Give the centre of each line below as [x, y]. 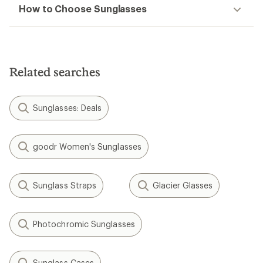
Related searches [55, 72]
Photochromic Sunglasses [84, 224]
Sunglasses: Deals [68, 108]
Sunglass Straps [65, 185]
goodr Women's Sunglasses [87, 146]
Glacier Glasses [183, 185]
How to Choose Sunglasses [83, 9]
